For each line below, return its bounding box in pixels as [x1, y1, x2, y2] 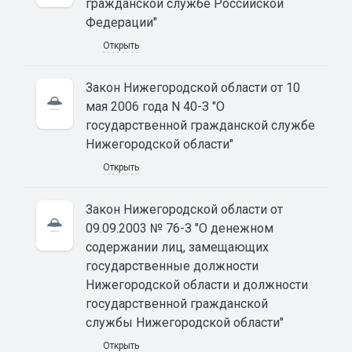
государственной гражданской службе [86, 117, 315, 133]
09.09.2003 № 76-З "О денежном [86, 220, 273, 236]
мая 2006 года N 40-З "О [86, 98, 225, 114]
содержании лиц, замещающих [86, 239, 269, 255]
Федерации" [86, 14, 157, 30]
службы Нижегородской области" [86, 314, 284, 330]
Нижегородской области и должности [86, 277, 308, 292]
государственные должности [86, 258, 258, 273]
